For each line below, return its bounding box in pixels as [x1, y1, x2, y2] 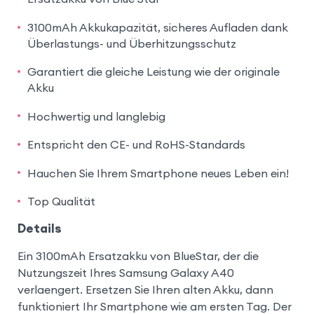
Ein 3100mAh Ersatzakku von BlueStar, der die [17, 248, 259, 263]
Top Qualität [27, 194, 95, 209]
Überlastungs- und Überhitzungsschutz [27, 36, 236, 50]
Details [17, 220, 62, 236]
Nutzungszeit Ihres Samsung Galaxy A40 [17, 265, 234, 280]
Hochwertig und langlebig [27, 109, 165, 123]
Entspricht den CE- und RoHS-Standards [27, 137, 245, 152]
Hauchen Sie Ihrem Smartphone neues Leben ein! [27, 165, 289, 180]
